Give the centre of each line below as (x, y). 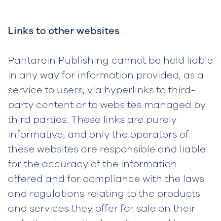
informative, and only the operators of (98, 134)
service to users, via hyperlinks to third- (102, 90)
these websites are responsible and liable (107, 149)
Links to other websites (64, 31)
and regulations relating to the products (104, 194)
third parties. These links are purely (92, 120)
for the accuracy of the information (92, 164)
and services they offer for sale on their (102, 208)
